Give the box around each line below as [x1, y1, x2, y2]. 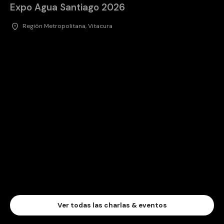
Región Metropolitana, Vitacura [22, 22, 112, 30]
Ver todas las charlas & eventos [57, 201, 167, 210]
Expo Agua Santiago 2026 [10, 1, 125, 14]
